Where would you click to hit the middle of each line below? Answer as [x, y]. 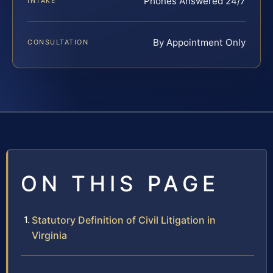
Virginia [49, 236]
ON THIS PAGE [120, 184]
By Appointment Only [199, 43]
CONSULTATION [58, 42]
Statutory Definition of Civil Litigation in [124, 220]
